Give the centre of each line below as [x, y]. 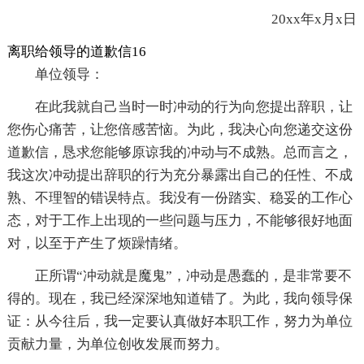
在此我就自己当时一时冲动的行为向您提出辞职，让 [193, 107]
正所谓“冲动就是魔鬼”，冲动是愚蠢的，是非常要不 [193, 276]
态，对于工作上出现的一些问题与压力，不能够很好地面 [180, 221]
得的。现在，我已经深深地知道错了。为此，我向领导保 [180, 299]
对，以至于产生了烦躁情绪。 [97, 244]
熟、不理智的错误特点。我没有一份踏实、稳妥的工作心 [180, 198]
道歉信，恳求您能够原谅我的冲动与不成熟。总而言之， [180, 153]
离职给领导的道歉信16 [76, 52]
